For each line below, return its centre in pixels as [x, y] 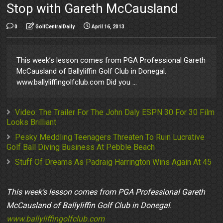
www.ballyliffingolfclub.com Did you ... [77, 82]
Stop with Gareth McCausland [92, 9]
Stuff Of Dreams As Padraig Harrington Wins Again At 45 [113, 162]
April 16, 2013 [108, 27]
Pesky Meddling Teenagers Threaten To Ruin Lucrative [110, 137]
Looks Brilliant [32, 122]
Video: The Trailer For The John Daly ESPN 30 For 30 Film [115, 112]
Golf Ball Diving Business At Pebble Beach [81, 147]
